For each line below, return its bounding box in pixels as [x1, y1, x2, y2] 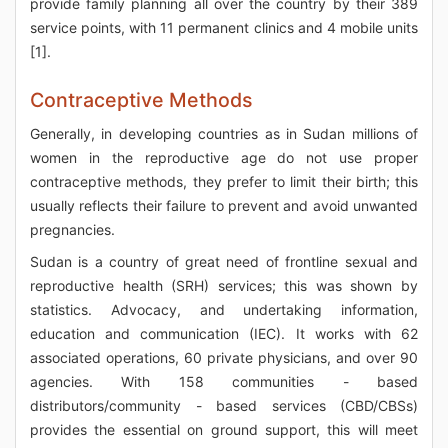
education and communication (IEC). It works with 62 [30, 325, 418, 342]
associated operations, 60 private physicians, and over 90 [30, 349, 418, 366]
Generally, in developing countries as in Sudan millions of [30, 125, 418, 142]
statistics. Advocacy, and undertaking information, [30, 301, 418, 318]
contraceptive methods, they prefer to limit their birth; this [30, 173, 418, 190]
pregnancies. [30, 221, 115, 238]
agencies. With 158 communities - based [30, 373, 418, 390]
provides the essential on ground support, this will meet [30, 421, 418, 438]
